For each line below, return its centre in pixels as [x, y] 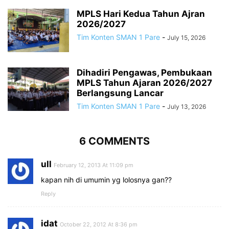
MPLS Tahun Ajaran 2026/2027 [144, 83]
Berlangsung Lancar [120, 93]
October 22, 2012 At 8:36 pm [99, 224]
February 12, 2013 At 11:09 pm [94, 165]
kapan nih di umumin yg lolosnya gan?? [106, 179]
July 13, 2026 [187, 106]
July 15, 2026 [186, 37]
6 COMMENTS [114, 141]
